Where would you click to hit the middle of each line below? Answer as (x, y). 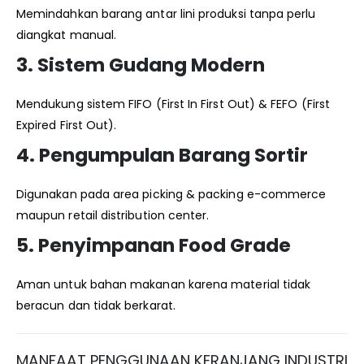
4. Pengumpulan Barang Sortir (162, 156)
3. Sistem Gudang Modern (141, 65)
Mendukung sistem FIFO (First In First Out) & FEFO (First (173, 104)
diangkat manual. (67, 35)
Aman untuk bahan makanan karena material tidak (164, 285)
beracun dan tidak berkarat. (96, 306)
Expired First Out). (67, 126)
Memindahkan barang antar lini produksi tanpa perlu (166, 14)
